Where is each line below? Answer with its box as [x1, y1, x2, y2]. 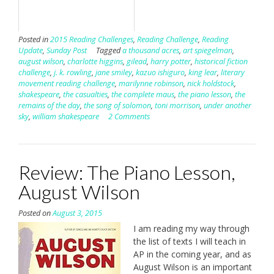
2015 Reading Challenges [50, 34, 133, 45]
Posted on [18, 207, 53, 218]
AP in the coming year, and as [133, 248, 251, 260]
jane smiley [95, 67, 132, 78]
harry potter [150, 56, 191, 67]
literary [221, 67, 245, 78]
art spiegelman [183, 45, 232, 56]
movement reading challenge [18, 78, 115, 89]
